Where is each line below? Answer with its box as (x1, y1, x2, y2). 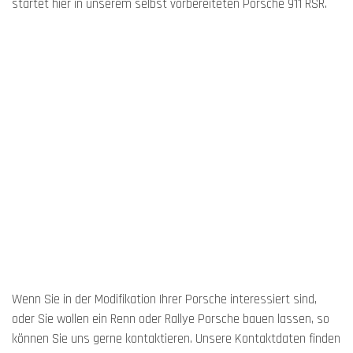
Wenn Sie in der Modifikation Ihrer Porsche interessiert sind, (12, 292, 317, 308)
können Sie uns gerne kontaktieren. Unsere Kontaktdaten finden (12, 331, 340, 347)
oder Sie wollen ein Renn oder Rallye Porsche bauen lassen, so (12, 311, 329, 328)
